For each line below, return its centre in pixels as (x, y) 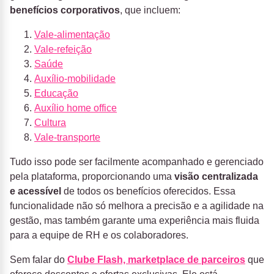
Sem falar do (39, 260)
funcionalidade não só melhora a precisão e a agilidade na (137, 206)
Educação (56, 94)
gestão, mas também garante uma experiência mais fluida (135, 221)
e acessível (37, 191)
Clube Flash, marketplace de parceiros (156, 260)
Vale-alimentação (72, 35)
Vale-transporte (67, 138)
